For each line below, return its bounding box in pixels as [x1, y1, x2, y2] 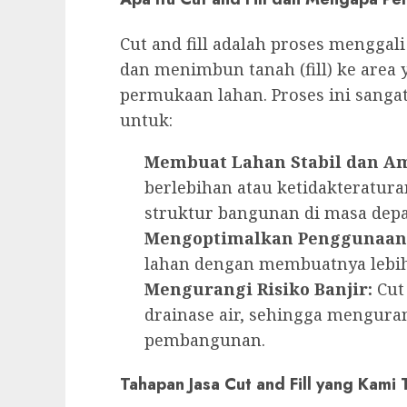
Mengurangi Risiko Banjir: [144, 278, 372, 301]
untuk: [120, 109, 173, 132]
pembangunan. [144, 329, 265, 352]
